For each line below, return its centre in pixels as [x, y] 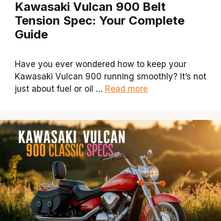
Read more [127, 89]
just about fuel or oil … [60, 89]
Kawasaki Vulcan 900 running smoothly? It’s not [110, 76]
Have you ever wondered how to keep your [101, 64]
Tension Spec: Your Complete [100, 20]
